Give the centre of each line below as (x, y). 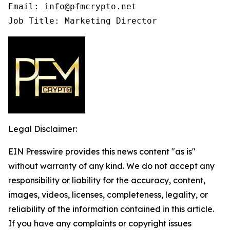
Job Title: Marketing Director (83, 21)
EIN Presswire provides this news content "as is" (102, 151)
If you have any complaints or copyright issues (100, 223)
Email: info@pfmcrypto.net (72, 6)
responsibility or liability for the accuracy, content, (107, 180)
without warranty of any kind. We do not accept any (111, 166)
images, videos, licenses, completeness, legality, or (108, 194)
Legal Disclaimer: (43, 129)
